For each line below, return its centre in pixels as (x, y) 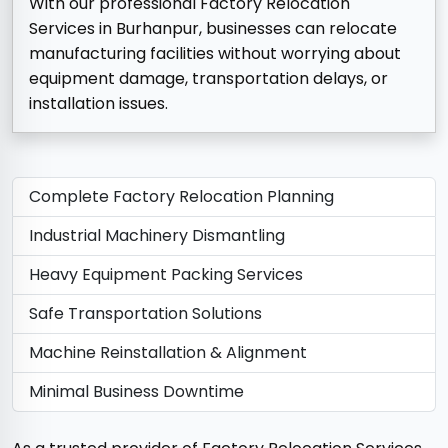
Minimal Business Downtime (136, 392)
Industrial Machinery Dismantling (157, 236)
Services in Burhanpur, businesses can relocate (213, 29)
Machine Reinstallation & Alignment (168, 353)
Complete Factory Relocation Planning (181, 197)
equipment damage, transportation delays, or (208, 79)
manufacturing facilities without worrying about (215, 54)
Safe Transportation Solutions (145, 314)
